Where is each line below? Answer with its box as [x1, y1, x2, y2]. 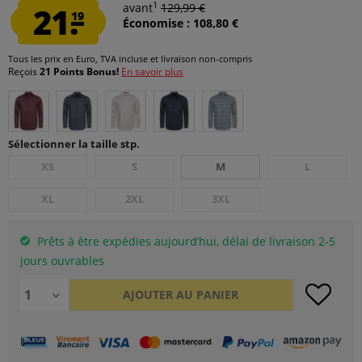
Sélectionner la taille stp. [8, 137, 140, 151]
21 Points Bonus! [40, 65, 121, 78]
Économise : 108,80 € [123, 15, 238, 31]
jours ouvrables [20, 253, 104, 268]
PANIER [196, 287, 239, 302]
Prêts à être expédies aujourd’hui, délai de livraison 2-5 [34, 234, 335, 249]
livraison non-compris [161, 53, 252, 65]
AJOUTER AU [123, 287, 194, 302]
